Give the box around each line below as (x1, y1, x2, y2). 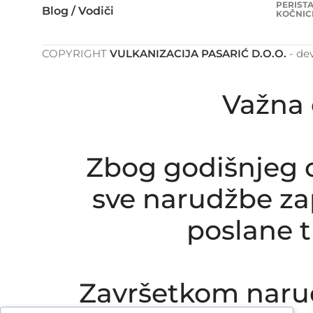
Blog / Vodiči (42, 3, 114, 17)
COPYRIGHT (42, 46, 110, 60)
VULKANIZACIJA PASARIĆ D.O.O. (110, 46, 286, 60)
